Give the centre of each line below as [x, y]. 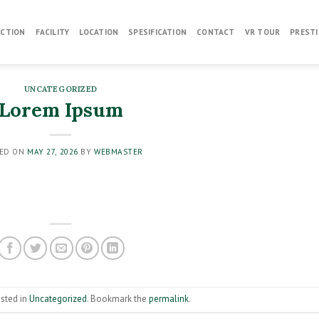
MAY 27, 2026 [53, 151]
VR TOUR [262, 32]
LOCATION [99, 32]
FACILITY [52, 32]
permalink [169, 298]
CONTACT [216, 32]
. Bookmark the [118, 298]
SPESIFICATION [158, 32]
